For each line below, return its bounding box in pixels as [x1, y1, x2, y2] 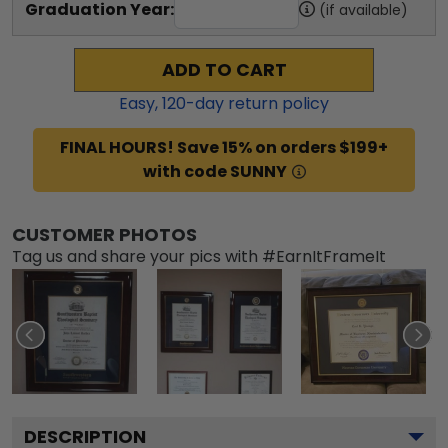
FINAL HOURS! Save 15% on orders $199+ [60, 135, 388, 159]
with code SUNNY [142, 159, 287, 183]
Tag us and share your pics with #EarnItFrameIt [12, 244, 386, 268]
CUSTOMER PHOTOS [12, 221, 197, 247]
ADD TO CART [161, 57, 287, 82]
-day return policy [186, 91, 329, 115]
